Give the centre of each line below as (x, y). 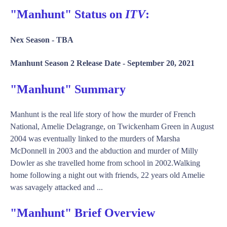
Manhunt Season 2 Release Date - (69, 63)
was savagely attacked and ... (56, 187)
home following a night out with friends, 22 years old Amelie (107, 175)
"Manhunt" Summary (68, 89)
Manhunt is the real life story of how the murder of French (103, 114)
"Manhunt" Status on (68, 14)
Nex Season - (33, 40)
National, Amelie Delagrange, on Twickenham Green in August (112, 126)
